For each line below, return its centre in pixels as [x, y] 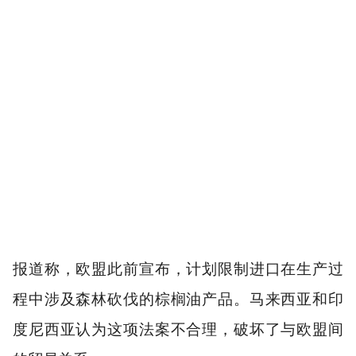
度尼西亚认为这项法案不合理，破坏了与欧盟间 [178, 329]
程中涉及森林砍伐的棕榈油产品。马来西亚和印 [178, 299]
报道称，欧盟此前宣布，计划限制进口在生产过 [178, 269]
